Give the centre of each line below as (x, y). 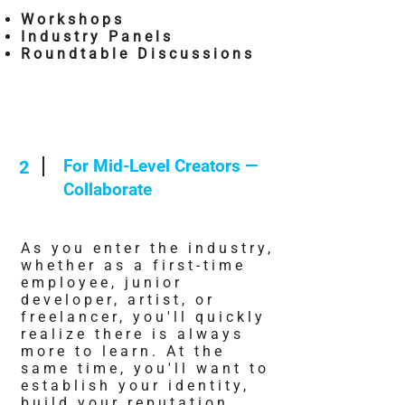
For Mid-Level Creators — (161, 166)
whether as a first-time (133, 265)
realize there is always (132, 334)
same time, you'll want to (145, 368)
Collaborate (108, 189)
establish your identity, (135, 386)
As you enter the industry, (147, 248)
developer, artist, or (118, 300)
